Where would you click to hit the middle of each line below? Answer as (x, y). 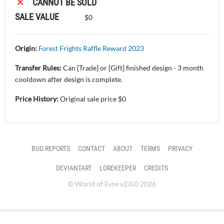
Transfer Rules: (38, 67)
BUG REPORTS (51, 148)
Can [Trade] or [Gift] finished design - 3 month (132, 67)
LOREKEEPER (118, 168)
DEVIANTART (74, 168)
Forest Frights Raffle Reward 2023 (91, 48)
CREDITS (156, 168)
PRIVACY (180, 148)
